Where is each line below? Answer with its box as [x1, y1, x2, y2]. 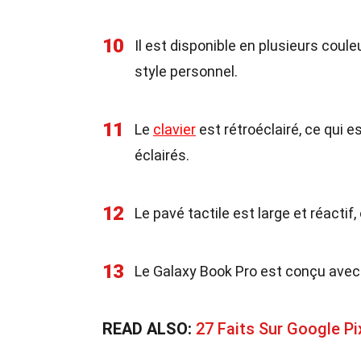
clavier [153, 121, 196, 138]
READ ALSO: [102, 319, 196, 338]
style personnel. [135, 63, 238, 80]
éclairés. [135, 147, 189, 164]
